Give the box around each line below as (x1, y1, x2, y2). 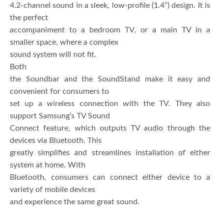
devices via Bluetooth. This (10, 137, 102, 145)
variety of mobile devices (10, 186, 95, 194)
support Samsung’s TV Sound (10, 112, 110, 120)
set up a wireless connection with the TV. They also (10, 100, 210, 108)
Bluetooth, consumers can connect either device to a (10, 173, 210, 182)
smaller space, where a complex (10, 38, 119, 47)
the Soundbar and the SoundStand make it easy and (10, 75, 210, 83)
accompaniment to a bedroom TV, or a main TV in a (10, 26, 210, 34)
